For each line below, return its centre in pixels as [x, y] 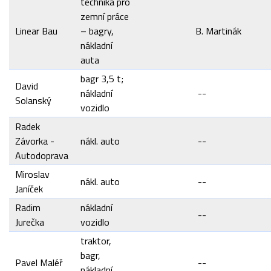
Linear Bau [36, 31]
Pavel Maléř [39, 263]
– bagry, [97, 31]
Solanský [33, 100]
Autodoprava [42, 155]
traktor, [96, 241]
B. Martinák [218, 31]
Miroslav [32, 174]
